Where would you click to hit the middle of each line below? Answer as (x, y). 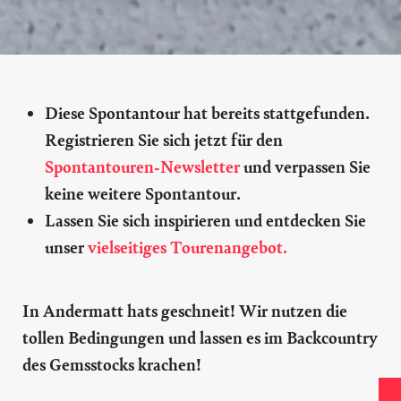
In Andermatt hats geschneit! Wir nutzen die (185, 310)
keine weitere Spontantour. (143, 193)
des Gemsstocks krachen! (112, 364)
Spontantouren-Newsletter (142, 166)
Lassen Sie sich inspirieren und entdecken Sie (205, 220)
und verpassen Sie (305, 166)
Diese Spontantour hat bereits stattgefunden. (207, 112)
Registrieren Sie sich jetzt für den (164, 139)
